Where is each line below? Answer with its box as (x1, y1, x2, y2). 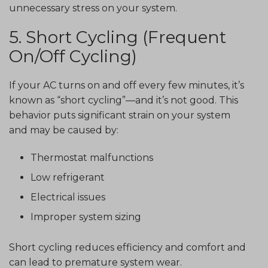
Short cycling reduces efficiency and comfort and (9, 241, 246, 253)
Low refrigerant (31, 171, 105, 183)
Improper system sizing (31, 211, 141, 223)
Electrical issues (31, 191, 105, 203)
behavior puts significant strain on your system (9, 109, 230, 121)
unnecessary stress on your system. (9, 2, 177, 14)
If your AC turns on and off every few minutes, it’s (9, 80, 244, 92)
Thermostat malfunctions (31, 151, 153, 163)
